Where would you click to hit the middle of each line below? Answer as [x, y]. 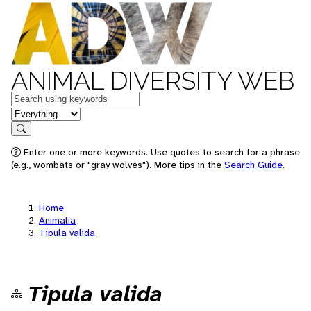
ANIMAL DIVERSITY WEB [153, 81]
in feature [33, 113]
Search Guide [253, 165]
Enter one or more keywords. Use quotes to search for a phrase [160, 152]
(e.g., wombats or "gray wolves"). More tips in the [118, 165]
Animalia [57, 220]
